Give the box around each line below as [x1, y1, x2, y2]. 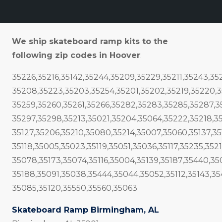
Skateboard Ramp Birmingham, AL [12, 205, 159, 215]
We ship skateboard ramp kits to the [12, 37, 168, 46]
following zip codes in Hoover [12, 51, 140, 60]
